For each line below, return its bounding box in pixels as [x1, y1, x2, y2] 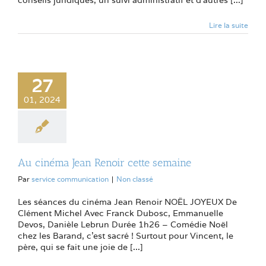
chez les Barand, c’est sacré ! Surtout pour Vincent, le [18, 230, 233, 241]
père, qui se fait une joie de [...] [18, 241, 143, 252]
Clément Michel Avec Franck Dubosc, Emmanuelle [18, 207, 223, 218]
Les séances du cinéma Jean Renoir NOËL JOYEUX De [18, 196, 237, 207]
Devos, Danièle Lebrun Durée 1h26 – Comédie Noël [18, 218, 228, 230]
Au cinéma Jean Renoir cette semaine [18, 156, 191, 169]
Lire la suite [209, 20, 248, 30]
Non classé [116, 174, 153, 183]
